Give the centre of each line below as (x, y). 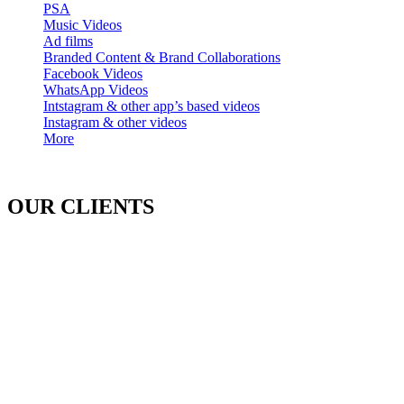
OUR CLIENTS (81, 207)
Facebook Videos (93, 73)
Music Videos (83, 24)
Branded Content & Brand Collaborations (162, 57)
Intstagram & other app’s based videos (151, 106)
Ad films (68, 41)
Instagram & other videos (115, 122)
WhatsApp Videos (96, 89)
